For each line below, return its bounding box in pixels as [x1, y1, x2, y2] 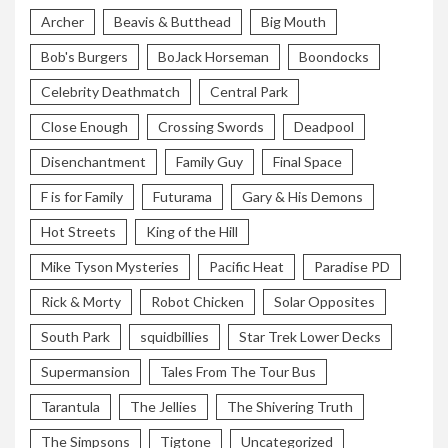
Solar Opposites [274, 292, 375, 310]
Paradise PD [314, 257, 390, 275]
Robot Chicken [151, 292, 244, 310]
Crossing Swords [158, 117, 264, 135]
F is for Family [41, 187, 123, 205]
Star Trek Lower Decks [239, 327, 381, 345]
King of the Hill [146, 222, 238, 240]
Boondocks [299, 47, 369, 65]
